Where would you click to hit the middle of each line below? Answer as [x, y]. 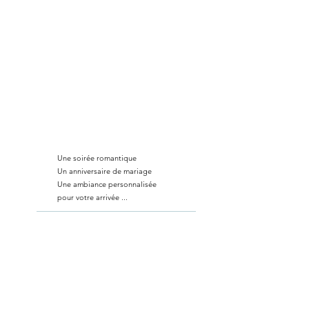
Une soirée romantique [97, 158]
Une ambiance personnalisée [107, 184]
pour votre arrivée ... [92, 197]
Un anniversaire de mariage [104, 171]
